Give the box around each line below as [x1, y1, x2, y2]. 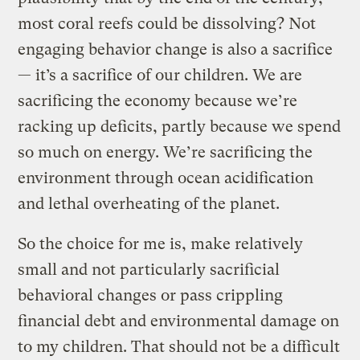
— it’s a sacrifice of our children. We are [18, 65, 303, 84]
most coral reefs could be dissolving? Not [18, 14, 317, 33]
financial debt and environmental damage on [18, 311, 340, 330]
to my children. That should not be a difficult [18, 337, 341, 356]
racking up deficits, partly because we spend [18, 117, 342, 136]
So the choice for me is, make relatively [18, 234, 304, 253]
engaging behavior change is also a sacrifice [18, 39, 333, 59]
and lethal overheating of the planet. [18, 194, 280, 213]
